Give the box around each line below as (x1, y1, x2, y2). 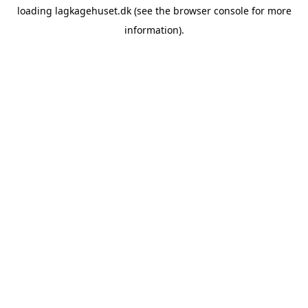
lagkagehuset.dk (54, 4, 131, 17)
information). (124, 23, 184, 36)
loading (16, 4, 55, 17)
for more (248, 4, 291, 17)
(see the (131, 4, 170, 17)
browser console (173, 4, 249, 17)
